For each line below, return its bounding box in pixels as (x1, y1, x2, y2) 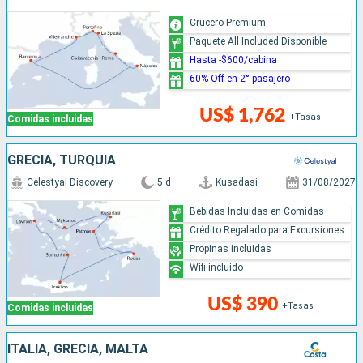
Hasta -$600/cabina (190, 53, 278, 66)
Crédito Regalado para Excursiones (190, 224, 345, 236)
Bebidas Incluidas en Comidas (190, 205, 325, 217)
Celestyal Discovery (27, 177, 113, 189)
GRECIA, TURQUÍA (7, 152, 116, 169)
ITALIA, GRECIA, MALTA (7, 341, 148, 357)
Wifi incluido (190, 261, 244, 273)
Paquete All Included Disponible (190, 35, 327, 47)
